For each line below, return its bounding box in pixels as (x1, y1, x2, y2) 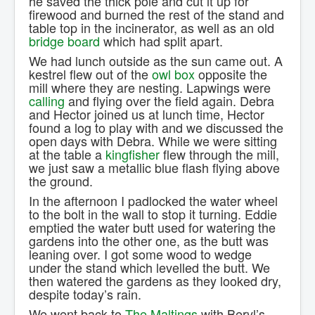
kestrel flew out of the (29, 65, 152, 84)
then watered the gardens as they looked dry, (29, 271, 281, 290)
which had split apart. (100, 32, 223, 51)
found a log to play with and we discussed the (29, 118, 283, 137)
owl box (152, 65, 195, 84)
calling (29, 91, 65, 110)
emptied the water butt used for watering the (29, 218, 276, 237)
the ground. (29, 172, 93, 191)
